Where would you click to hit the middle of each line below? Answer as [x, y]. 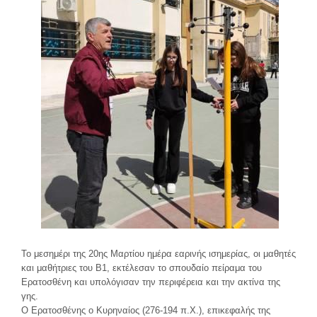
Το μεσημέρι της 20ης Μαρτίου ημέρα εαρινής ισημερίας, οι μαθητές [158, 254]
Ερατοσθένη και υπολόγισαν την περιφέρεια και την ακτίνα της [151, 282]
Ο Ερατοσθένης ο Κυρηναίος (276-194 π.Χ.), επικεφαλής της [146, 310]
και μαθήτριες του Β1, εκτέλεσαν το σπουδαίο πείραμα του [142, 268]
